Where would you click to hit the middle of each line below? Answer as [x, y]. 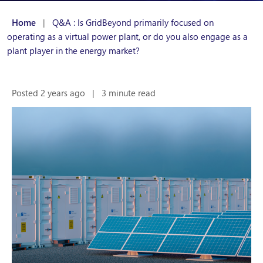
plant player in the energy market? [75, 50]
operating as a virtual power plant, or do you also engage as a [127, 36]
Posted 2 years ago [50, 93]
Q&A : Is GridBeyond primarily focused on [133, 22]
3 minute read [127, 93]
